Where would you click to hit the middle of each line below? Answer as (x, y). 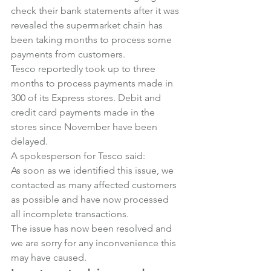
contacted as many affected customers (95, 185)
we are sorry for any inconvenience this (95, 243)
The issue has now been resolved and (93, 228)
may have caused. (49, 257)
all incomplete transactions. (70, 214)
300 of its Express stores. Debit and (87, 98)
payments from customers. (68, 54)
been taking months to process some (93, 40)
